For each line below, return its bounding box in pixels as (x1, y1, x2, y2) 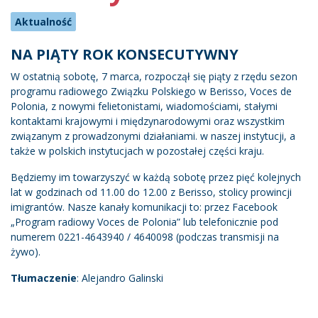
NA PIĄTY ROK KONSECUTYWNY (11, 44, 238, 64)
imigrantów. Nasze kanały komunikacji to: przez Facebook (11, 199, 278, 214)
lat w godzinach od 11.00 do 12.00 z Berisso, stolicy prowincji (11, 185, 292, 199)
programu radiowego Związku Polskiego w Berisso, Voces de (11, 84, 292, 98)
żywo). (11, 244, 40, 258)
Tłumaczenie (11, 270, 77, 285)
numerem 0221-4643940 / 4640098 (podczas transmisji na (11, 229, 279, 243)
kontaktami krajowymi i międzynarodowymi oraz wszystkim (11, 114, 285, 128)
